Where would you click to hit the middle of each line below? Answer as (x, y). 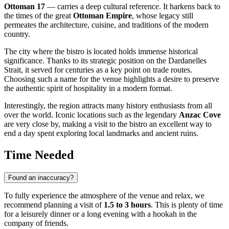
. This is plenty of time (187, 205)
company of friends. (36, 223)
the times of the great (39, 16)
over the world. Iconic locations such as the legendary (91, 115)
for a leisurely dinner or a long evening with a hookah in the (100, 214)
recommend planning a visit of (54, 205)
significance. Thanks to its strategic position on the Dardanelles (105, 61)
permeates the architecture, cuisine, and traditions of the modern (106, 25)
